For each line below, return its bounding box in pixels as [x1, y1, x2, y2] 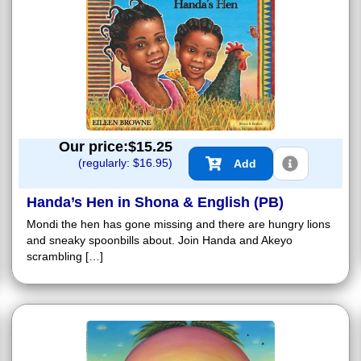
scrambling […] [27, 249, 103, 263]
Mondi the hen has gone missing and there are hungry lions [27, 217, 330, 230]
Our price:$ [59, 138, 136, 155]
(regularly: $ [78, 156, 139, 169]
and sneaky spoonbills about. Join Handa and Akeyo [27, 233, 293, 247]
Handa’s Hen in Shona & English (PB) [27, 193, 284, 210]
